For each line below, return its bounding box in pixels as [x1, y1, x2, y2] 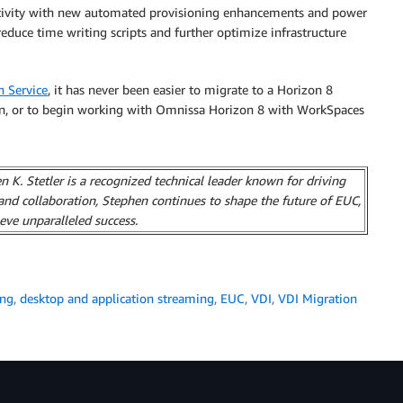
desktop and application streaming [20, 291, 214, 306]
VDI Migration [278, 291, 357, 306]
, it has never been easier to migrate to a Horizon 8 [48, 82, 333, 97]
